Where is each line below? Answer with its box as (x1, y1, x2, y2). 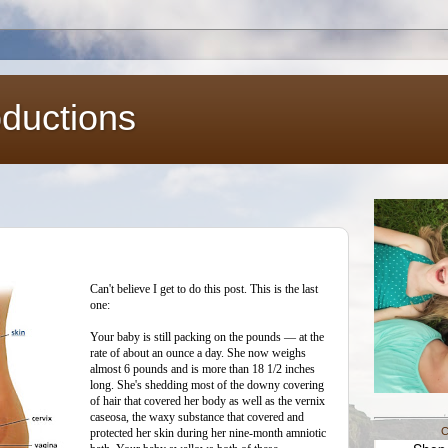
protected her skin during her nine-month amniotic (90, 425, 326, 440)
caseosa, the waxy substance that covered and (90, 409, 304, 424)
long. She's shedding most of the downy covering (90, 377, 324, 392)
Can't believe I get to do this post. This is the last (90, 281, 318, 296)
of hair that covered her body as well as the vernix (90, 393, 325, 408)
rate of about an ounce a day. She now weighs (90, 345, 306, 360)
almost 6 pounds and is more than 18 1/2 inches (90, 361, 315, 376)
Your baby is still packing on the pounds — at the (90, 329, 324, 344)
